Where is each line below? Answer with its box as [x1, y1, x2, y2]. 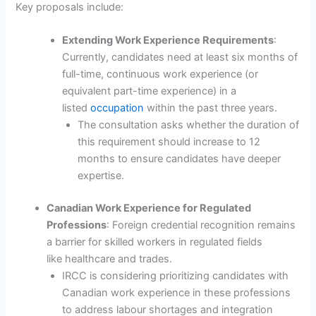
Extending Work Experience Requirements [62, 33, 274, 47]
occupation [90, 101, 145, 114]
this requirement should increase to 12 [77, 135, 260, 148]
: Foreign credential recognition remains [107, 218, 296, 231]
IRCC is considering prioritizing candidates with [62, 269, 289, 282]
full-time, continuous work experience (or [62, 67, 259, 80]
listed [62, 101, 91, 114]
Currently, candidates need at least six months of [62, 50, 298, 63]
